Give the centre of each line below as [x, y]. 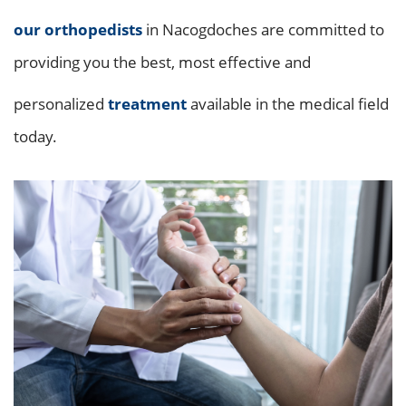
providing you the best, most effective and [162, 62]
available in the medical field [288, 104]
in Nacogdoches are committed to [263, 29]
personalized [61, 104]
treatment [147, 104]
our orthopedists [78, 29]
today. [35, 136]
